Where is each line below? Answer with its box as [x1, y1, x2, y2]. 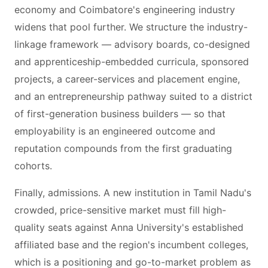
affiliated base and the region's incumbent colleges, [14, 239, 248, 251]
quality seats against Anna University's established [14, 221, 243, 233]
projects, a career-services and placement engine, [14, 73, 240, 85]
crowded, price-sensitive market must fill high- [14, 204, 226, 216]
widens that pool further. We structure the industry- [14, 21, 248, 33]
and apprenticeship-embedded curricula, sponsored [14, 56, 249, 68]
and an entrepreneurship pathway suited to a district [14, 90, 252, 102]
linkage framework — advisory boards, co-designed [14, 38, 250, 50]
